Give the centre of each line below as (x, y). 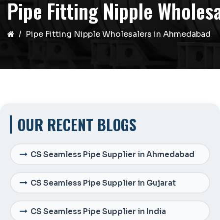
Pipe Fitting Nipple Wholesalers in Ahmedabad (118, 34)
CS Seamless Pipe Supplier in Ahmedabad (112, 154)
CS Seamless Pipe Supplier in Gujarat (103, 183)
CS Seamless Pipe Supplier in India (98, 211)
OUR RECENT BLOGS (77, 124)
